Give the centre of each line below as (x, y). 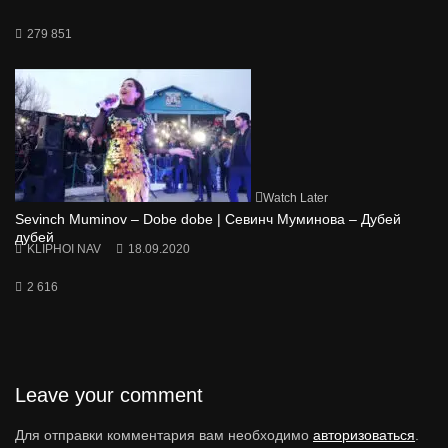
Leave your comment (109, 395)
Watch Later (295, 198)
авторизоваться (364, 435)
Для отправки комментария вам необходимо (164, 435)
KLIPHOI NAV (64, 249)
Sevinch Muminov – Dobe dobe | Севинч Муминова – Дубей (208, 219)
